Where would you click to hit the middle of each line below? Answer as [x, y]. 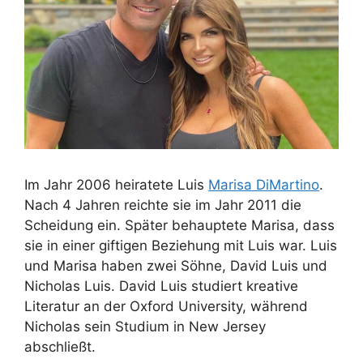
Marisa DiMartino [264, 185]
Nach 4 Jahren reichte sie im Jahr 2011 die [163, 205]
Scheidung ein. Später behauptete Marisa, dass [179, 226]
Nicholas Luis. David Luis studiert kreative [161, 286]
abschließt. [60, 347]
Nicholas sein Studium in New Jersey [145, 327]
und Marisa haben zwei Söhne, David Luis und [176, 266]
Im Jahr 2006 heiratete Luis [116, 185]
